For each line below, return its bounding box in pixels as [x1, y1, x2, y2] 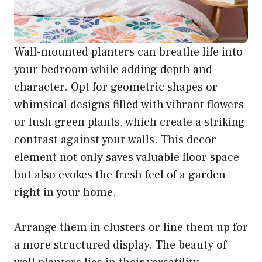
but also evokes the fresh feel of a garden [14, 167, 226, 183]
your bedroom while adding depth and [14, 62, 212, 78]
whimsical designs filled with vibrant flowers [14, 97, 244, 113]
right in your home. [14, 185, 116, 201]
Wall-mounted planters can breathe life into [14, 44, 243, 60]
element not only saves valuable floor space [14, 150, 239, 166]
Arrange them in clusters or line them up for [14, 220, 248, 236]
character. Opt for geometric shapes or [14, 80, 218, 95]
